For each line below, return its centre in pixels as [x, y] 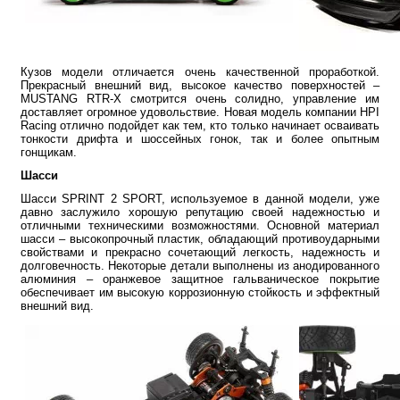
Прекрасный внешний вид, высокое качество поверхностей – [200, 85]
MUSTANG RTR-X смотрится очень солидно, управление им [200, 98]
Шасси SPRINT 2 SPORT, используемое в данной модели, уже [200, 198]
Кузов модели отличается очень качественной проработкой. [200, 71]
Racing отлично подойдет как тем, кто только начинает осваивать [200, 125]
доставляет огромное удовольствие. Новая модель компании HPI [200, 112]
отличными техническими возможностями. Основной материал [200, 225]
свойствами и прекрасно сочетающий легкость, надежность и [200, 252]
